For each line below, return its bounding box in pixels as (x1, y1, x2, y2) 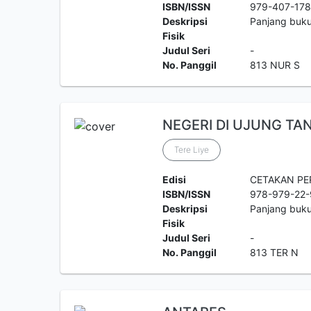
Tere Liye (174, 144, 209, 155)
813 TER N (250, 246, 299, 258)
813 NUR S (250, 59, 301, 71)
